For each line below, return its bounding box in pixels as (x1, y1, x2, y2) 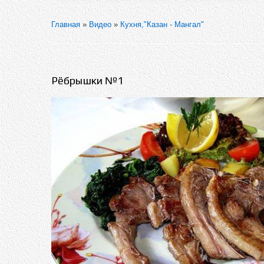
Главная (51, 20, 80, 29)
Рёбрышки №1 (51, 74, 123, 87)
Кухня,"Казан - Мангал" (120, 20, 204, 29)
